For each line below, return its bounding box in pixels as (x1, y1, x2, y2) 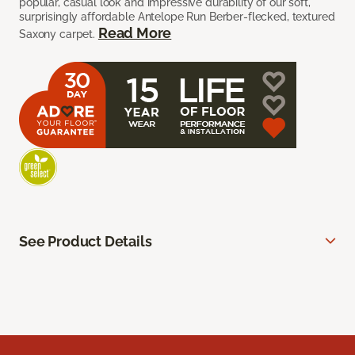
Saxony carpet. (19, 28, 98, 41)
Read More (97, 25, 172, 42)
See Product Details (19, 233, 152, 250)
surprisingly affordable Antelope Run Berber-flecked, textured (19, 10, 335, 24)
